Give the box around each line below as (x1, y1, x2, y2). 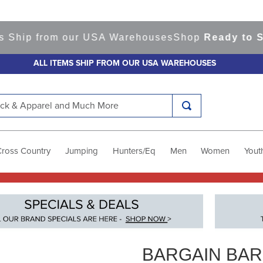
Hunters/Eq (112, 146, 156, 156)
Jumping (65, 146, 99, 156)
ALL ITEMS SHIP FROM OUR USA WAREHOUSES (33, 59, 216, 68)
